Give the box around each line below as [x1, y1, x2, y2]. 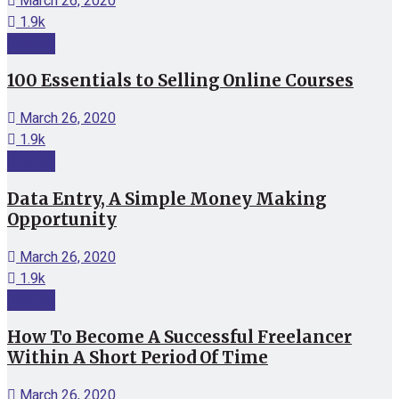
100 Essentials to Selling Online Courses [7, 70, 354, 92]
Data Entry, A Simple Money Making [7, 188, 326, 209]
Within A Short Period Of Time [7, 347, 268, 369]
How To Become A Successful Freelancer [7, 327, 352, 348]
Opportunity [7, 208, 117, 230]
